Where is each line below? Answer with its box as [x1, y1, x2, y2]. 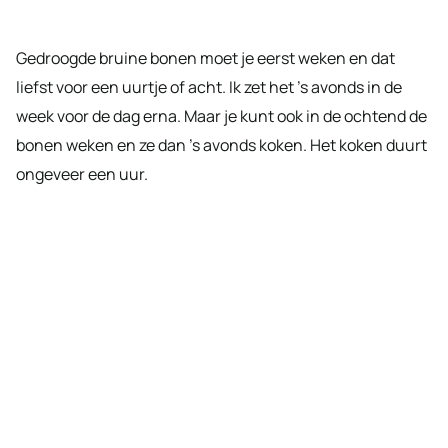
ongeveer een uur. [16, 162, 148, 185]
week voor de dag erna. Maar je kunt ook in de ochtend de [16, 104, 427, 127]
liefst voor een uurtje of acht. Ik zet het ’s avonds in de [16, 75, 402, 98]
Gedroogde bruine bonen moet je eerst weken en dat [16, 46, 395, 69]
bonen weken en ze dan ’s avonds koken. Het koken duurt [16, 133, 427, 156]
